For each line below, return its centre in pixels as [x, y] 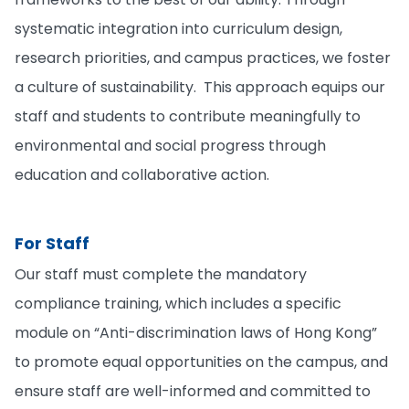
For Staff [52, 243]
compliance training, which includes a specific [178, 304]
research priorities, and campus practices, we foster [203, 58]
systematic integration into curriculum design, [178, 29]
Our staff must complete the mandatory [161, 274]
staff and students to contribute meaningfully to [188, 116]
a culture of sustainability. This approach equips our [200, 87]
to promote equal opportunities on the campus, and [201, 362]
